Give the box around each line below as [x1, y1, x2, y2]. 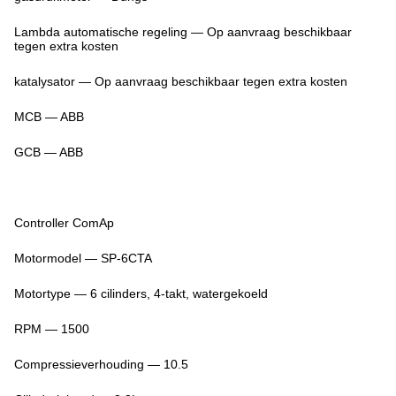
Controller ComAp [14, 216, 114, 231]
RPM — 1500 [14, 322, 89, 337]
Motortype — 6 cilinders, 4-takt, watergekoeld [14, 286, 268, 301]
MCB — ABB [14, 110, 84, 125]
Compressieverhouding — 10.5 [14, 357, 188, 372]
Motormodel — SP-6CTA [14, 251, 152, 266]
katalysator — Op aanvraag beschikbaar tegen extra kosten [14, 74, 347, 89]
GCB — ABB [14, 145, 83, 160]
